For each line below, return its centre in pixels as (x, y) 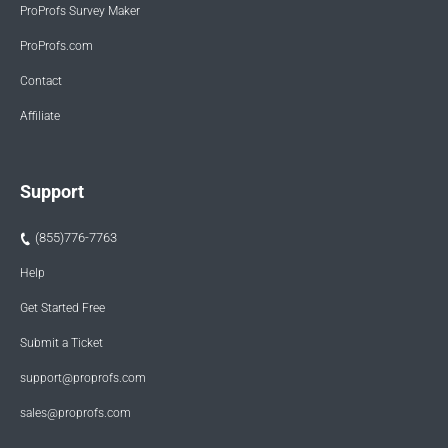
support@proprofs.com (83, 377)
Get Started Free (62, 307)
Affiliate (40, 115)
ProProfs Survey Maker (80, 10)
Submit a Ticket (61, 342)
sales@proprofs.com (75, 412)
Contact (41, 80)
